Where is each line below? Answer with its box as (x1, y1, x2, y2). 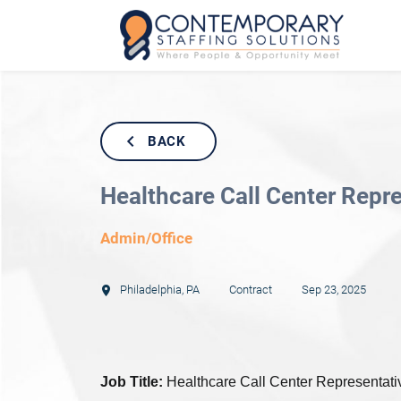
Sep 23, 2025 (302, 283, 367, 297)
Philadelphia (117, 283, 183, 297)
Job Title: (100, 374, 164, 390)
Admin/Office (100, 229, 193, 248)
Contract (229, 283, 276, 297)
